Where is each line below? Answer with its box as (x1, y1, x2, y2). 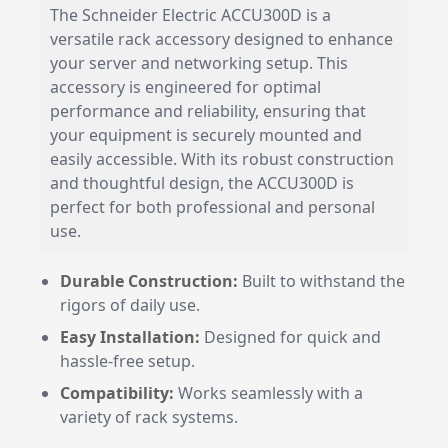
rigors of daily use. (60, 294, 200, 316)
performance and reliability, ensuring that (50, 100, 366, 122)
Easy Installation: (60, 326, 200, 348)
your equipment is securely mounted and (50, 124, 362, 146)
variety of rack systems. (60, 406, 238, 428)
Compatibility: (60, 382, 174, 404)
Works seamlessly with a (174, 382, 363, 404)
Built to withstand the (238, 270, 405, 292)
